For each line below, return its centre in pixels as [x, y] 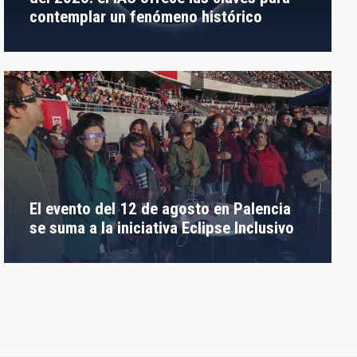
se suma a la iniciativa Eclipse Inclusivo [162, 228]
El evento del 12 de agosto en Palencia [161, 208]
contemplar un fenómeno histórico [146, 16]
